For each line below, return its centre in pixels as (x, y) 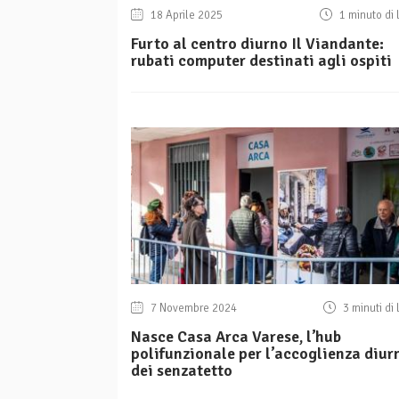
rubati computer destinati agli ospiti (261, 61)
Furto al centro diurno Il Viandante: (257, 44)
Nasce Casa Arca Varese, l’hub (236, 337)
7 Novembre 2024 (193, 309)
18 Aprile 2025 (186, 16)
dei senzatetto (182, 371)
